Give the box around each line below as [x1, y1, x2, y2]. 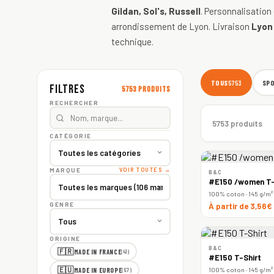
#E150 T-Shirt [209, 253, 261, 262]
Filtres [50, 82, 85, 97]
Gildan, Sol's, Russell [111, 6, 201, 17]
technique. [111, 36, 154, 47]
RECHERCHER [50, 99, 98, 106]
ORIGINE [50, 235, 81, 242]
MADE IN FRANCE [73, 247, 122, 256]
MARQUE [50, 166, 81, 174]
